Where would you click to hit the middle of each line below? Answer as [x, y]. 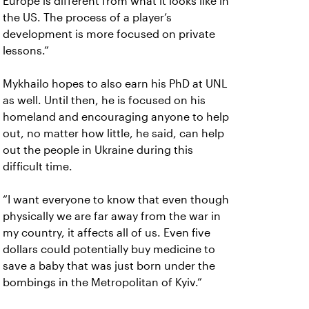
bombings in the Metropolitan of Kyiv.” [102, 283]
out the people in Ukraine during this [98, 150]
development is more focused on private [109, 34]
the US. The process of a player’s [87, 18]
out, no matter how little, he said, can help [113, 134]
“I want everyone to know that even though [116, 200]
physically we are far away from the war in [112, 217]
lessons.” [26, 51]
